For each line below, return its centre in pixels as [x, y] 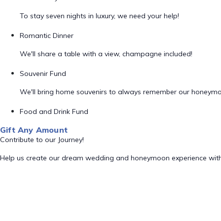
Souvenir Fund [43, 74]
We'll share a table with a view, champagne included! [106, 54]
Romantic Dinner [47, 36]
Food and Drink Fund [54, 111]
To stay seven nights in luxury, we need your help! [99, 16]
